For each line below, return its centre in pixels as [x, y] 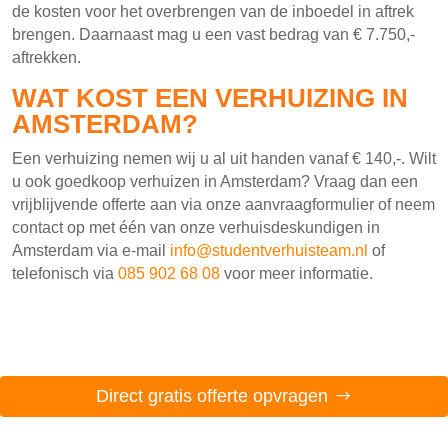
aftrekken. [46, 57]
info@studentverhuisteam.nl [269, 250]
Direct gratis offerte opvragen [212, 396]
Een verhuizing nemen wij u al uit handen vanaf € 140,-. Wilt [224, 158]
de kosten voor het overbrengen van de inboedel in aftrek [213, 11]
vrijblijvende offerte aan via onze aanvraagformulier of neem [223, 204]
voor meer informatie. [296, 273]
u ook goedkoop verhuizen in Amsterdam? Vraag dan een [215, 181]
